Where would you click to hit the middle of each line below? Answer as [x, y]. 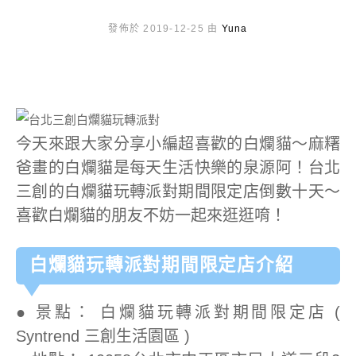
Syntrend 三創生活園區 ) [103, 336]
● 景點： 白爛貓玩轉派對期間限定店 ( [178, 312]
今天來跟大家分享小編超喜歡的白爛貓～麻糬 [178, 144]
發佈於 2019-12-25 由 [165, 29]
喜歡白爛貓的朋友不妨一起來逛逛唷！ [151, 215]
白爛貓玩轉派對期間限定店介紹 [161, 265]
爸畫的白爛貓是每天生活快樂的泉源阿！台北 [178, 168]
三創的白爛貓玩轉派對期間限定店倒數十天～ [178, 192]
